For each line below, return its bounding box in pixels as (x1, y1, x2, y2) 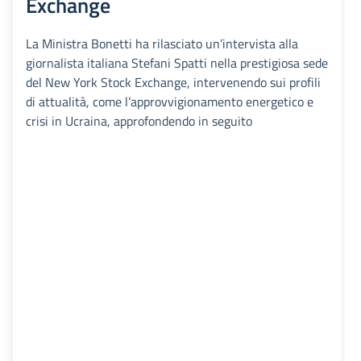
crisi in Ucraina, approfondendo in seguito (26, 111, 252, 131)
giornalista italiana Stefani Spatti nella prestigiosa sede (26, 53, 328, 73)
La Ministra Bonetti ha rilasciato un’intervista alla (26, 34, 298, 54)
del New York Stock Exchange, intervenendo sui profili (26, 73, 321, 93)
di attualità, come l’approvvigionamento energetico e (26, 92, 313, 112)
